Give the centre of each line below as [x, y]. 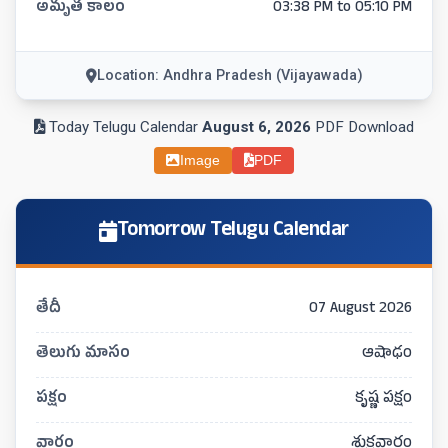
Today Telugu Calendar [123, 127]
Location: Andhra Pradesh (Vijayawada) [229, 75]
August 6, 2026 [256, 127]
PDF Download [362, 127]
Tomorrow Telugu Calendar [232, 231]
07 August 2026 [360, 309]
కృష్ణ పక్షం [383, 399]
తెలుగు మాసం [83, 354]
